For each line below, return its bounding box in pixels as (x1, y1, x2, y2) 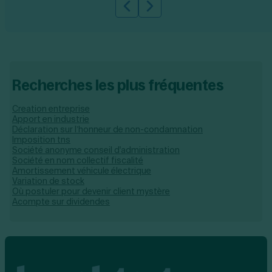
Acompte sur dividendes (12, 196, 110, 208)
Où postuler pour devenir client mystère (12, 186, 170, 197)
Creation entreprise (12, 103, 90, 115)
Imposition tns (12, 134, 70, 146)
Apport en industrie (12, 114, 89, 125)
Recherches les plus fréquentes (12, 76, 223, 95)
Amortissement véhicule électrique (12, 165, 151, 177)
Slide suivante (149, 5, 216, 19)
